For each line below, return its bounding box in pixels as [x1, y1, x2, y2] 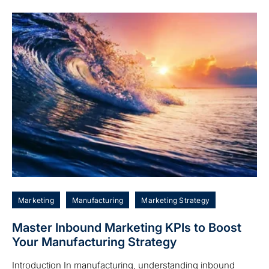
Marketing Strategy [141, 195, 210, 205]
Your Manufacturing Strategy [12, 234, 177, 249]
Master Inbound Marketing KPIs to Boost [12, 220, 241, 235]
